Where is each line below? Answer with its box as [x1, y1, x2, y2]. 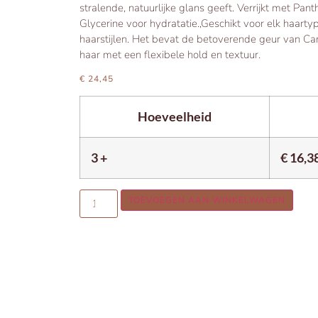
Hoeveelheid [138, 108, 212, 124]
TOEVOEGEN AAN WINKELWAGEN [128, 194, 286, 206]
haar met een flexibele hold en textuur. [79, 47, 261, 62]
